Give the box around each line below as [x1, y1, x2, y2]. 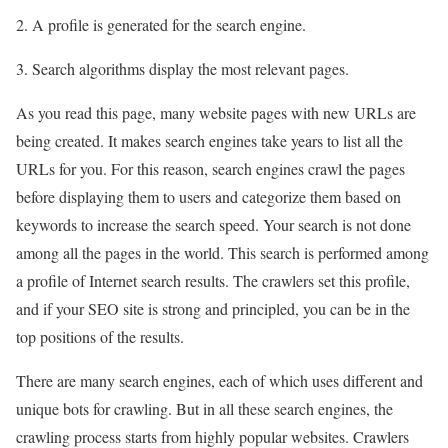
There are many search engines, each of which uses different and [16, 369, 423, 391]
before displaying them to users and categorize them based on [16, 185, 401, 207]
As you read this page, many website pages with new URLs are [16, 101, 416, 123]
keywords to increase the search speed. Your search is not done [16, 213, 411, 235]
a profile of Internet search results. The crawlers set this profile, [16, 269, 410, 291]
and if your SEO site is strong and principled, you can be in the [16, 297, 410, 319]
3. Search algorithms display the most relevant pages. [16, 57, 349, 79]
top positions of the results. [16, 325, 184, 347]
